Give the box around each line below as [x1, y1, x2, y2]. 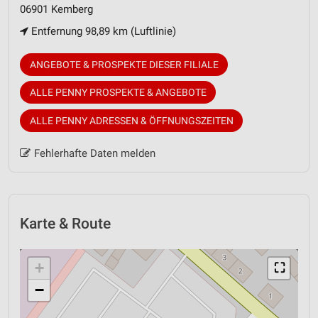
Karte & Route [20, 214, 111, 232]
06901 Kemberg [20, 2, 93, 16]
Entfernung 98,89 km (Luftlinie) [28, 24, 176, 38]
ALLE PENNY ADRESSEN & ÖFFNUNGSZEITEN [29, 114, 234, 126]
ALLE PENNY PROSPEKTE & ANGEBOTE [29, 87, 207, 99]
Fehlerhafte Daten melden [33, 146, 155, 160]
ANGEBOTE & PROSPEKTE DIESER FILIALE [29, 58, 219, 70]
